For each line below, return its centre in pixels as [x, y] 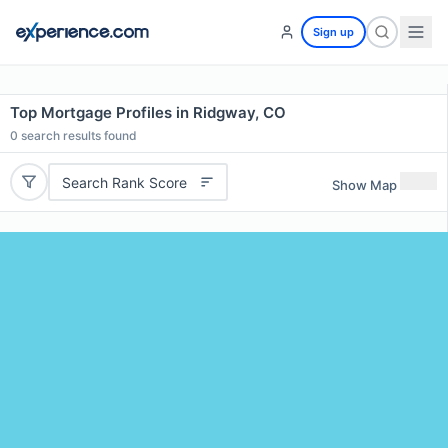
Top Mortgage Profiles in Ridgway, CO [148, 112]
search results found [77, 135]
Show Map [364, 184]
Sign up [333, 32]
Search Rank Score [124, 182]
